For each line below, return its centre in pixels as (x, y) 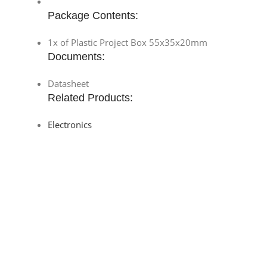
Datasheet (68, 83)
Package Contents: (93, 15)
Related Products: (90, 97)
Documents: (76, 56)
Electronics (70, 124)
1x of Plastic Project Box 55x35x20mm (128, 42)
